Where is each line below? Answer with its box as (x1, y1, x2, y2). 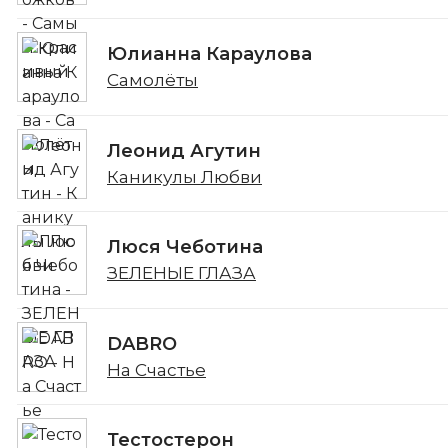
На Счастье (107, 359, 206, 380)
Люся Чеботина (107, 236, 263, 259)
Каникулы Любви (107, 166, 262, 187)
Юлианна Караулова (107, 42, 312, 65)
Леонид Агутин (107, 139, 261, 162)
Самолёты (107, 69, 198, 90)
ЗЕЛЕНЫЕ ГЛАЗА (107, 263, 256, 284)
